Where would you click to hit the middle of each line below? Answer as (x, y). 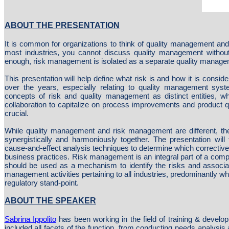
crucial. (16, 113)
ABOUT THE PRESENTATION (62, 25)
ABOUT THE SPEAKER (50, 201)
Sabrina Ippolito (30, 219)
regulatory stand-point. (41, 183)
